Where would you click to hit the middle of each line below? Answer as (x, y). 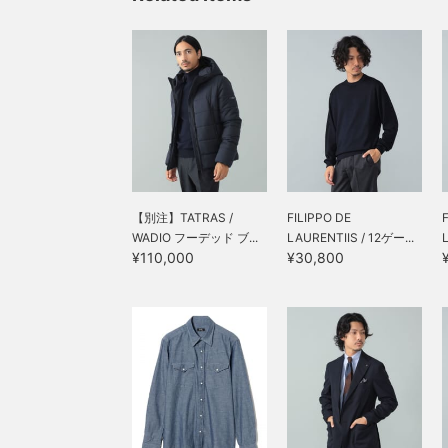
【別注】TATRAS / (182, 217)
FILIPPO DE (319, 217)
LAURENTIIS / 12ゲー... (350, 237)
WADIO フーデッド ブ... (195, 237)
